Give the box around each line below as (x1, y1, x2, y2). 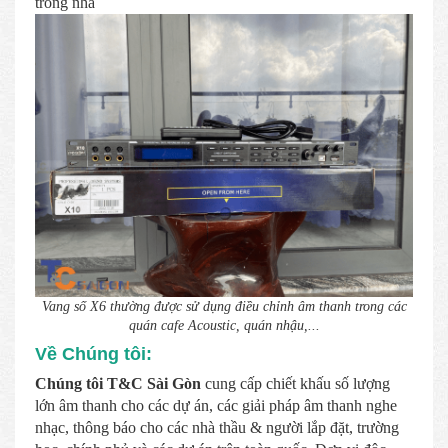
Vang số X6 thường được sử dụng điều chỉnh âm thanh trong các (41, 298, 407, 314)
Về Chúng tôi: (35, 343, 152, 364)
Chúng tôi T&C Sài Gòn (35, 374, 205, 392)
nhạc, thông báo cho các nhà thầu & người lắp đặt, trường (35, 418, 399, 436)
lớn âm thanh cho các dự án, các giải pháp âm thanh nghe (35, 396, 397, 414)
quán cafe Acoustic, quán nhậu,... (128, 317, 320, 333)
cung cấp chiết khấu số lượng (205, 374, 390, 392)
